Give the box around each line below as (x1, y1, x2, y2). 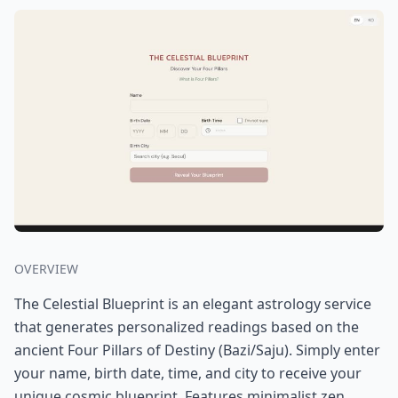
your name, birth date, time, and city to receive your (14, 362, 362, 383)
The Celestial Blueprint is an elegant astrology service (14, 293, 371, 314)
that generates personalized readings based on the (14, 316, 359, 337)
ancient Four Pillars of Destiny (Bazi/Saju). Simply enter (14, 339, 380, 360)
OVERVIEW (14, 259, 79, 277)
